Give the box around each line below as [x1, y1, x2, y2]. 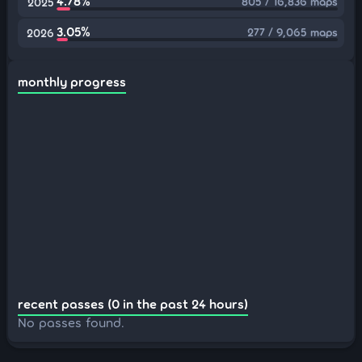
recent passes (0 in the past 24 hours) [18, 296, 248, 311]
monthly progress [18, 74, 126, 89]
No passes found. [18, 314, 124, 330]
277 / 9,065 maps [247, 25, 338, 39]
